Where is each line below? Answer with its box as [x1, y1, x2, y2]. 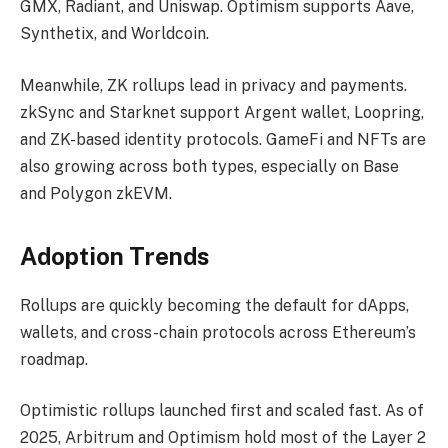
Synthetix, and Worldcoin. [20, 24, 209, 44]
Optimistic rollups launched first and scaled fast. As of [20, 401, 424, 421]
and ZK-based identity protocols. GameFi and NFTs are [20, 129, 426, 149]
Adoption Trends [20, 242, 209, 271]
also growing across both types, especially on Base [20, 156, 399, 176]
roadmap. [20, 349, 88, 369]
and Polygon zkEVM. [20, 183, 172, 203]
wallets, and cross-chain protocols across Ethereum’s [20, 322, 416, 342]
